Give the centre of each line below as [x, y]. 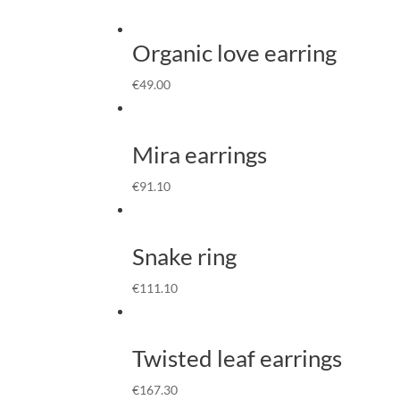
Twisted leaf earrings [237, 358]
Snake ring [185, 256]
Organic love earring [235, 52]
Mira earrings [200, 154]
